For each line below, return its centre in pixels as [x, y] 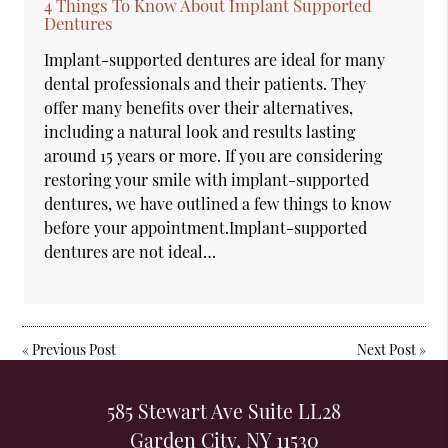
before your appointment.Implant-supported [206, 227]
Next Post [386, 349]
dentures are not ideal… [130, 251]
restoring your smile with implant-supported [207, 179]
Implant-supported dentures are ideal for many [215, 59]
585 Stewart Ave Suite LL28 [224, 411]
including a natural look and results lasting [200, 131]
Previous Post [74, 349]
